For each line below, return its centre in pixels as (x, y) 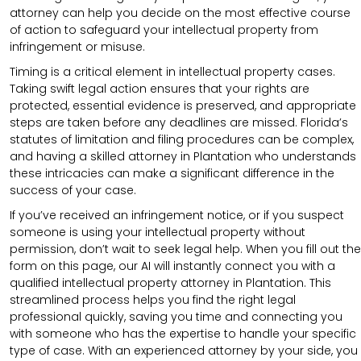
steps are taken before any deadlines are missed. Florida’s (179, 122)
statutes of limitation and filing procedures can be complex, (182, 139)
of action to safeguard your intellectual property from (164, 29)
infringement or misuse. (77, 46)
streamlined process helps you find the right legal (153, 299)
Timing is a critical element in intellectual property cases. (172, 71)
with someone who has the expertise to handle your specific (183, 333)
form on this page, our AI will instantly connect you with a (172, 266)
